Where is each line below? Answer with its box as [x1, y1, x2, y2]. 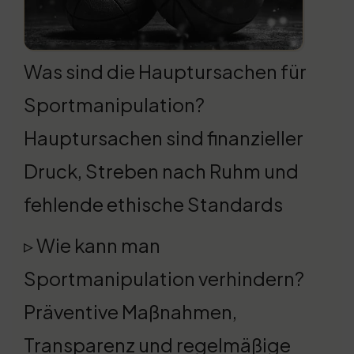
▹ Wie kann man [24, 233, 160, 258]
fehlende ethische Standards [24, 192, 283, 217]
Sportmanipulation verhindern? [24, 266, 304, 291]
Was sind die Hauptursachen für [24, 59, 307, 84]
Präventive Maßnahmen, [24, 299, 237, 324]
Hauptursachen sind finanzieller [24, 126, 303, 150]
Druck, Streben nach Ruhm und [24, 159, 299, 183]
